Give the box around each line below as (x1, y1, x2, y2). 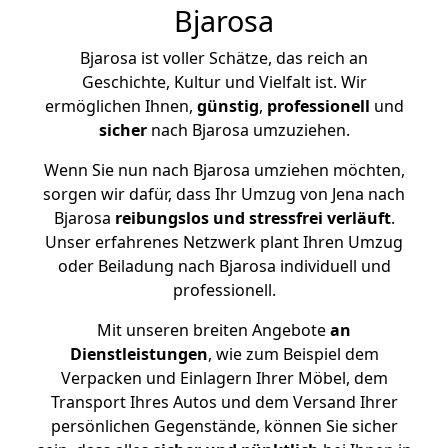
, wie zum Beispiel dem (207, 343, 379, 365)
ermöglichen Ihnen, (44, 95, 197, 117)
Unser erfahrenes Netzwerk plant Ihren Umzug (45, 231, 403, 253)
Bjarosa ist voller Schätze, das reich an (80, 47, 368, 69)
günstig (196, 95, 259, 117)
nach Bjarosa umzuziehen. (146, 119, 350, 141)
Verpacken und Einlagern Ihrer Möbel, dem (60, 367, 388, 389)
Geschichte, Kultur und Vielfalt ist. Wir (81, 71, 367, 93)
